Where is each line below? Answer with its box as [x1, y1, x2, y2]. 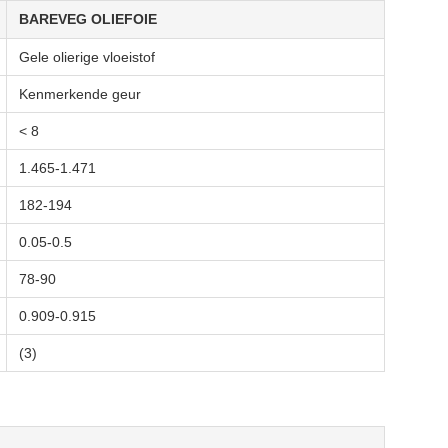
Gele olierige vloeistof [19, 49, 155, 65]
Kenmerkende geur [19, 86, 141, 102]
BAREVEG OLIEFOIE [19, 11, 157, 27]
